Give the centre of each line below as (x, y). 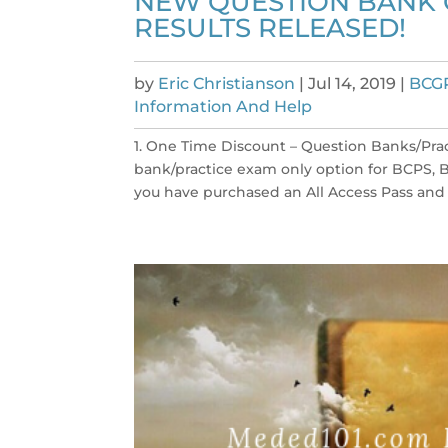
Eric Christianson (227, 83)
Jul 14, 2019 (352, 83)
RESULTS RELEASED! (270, 27)
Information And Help (223, 106)
